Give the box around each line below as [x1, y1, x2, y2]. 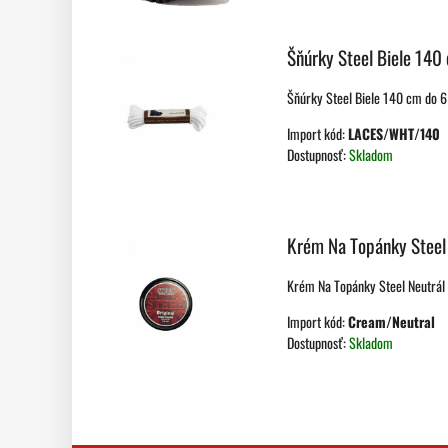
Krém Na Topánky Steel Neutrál [287, 275, 445, 297]
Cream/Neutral [348, 311, 435, 333]
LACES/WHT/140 [348, 123, 440, 145]
